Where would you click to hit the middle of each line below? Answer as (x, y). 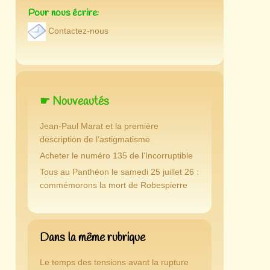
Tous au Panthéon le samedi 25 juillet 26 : (119, 172)
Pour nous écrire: (63, 14)
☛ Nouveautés (74, 102)
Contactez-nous (79, 31)
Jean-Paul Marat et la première (99, 126)
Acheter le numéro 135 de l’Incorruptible (116, 155)
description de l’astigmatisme (95, 139)
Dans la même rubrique (92, 238)
